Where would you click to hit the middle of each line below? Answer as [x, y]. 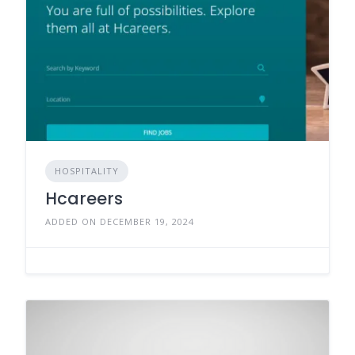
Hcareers [84, 198]
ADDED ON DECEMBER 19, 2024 [120, 221]
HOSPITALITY [87, 170]
